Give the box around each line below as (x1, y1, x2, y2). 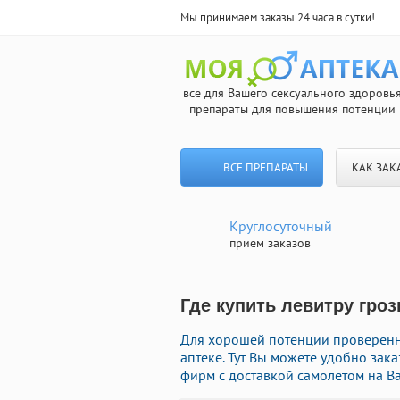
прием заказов (229, 235, 311, 251)
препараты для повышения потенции (188, 101, 396, 117)
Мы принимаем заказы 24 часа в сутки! (180, 10, 375, 25)
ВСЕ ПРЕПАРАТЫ (222, 160, 308, 175)
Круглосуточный (229, 217, 332, 235)
